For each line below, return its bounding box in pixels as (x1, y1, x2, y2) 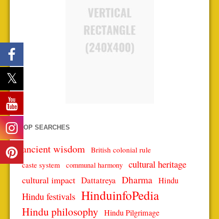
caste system (22, 160, 60, 170)
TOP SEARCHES (20, 124, 70, 131)
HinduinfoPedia (81, 187, 159, 204)
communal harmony (66, 160, 123, 170)
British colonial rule (91, 145, 151, 155)
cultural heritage (129, 158, 186, 171)
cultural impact (22, 174, 75, 186)
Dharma (122, 174, 153, 186)
